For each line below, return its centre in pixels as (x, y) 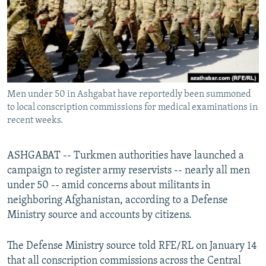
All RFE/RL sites (55, 23)
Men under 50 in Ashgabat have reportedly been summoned (129, 95)
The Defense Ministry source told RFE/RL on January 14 (132, 246)
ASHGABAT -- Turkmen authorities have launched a (126, 156)
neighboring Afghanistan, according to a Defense (118, 201)
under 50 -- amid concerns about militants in (109, 186)
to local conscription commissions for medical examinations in (132, 108)
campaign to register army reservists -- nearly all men (129, 171)
